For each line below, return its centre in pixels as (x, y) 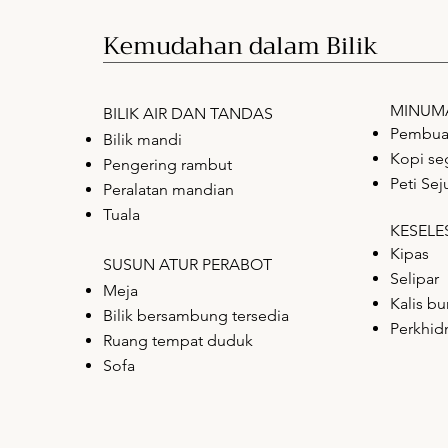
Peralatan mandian (168, 189)
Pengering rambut (167, 164)
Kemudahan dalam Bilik (240, 45)
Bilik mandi (142, 139)
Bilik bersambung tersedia (196, 315)
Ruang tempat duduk (178, 340)
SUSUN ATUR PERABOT (187, 264)
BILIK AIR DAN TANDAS (188, 113)
